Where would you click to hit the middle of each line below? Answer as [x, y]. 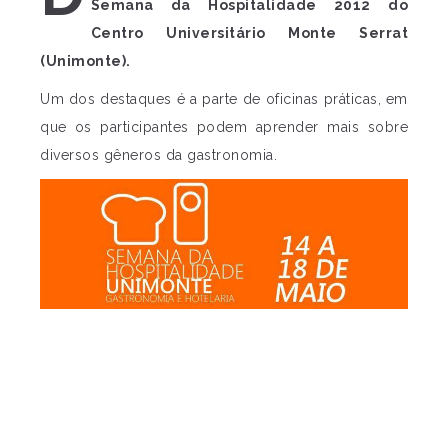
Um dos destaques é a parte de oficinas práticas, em [224, 99]
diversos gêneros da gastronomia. [158, 155]
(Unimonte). [85, 61]
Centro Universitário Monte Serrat [249, 33]
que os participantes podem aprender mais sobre [224, 127]
